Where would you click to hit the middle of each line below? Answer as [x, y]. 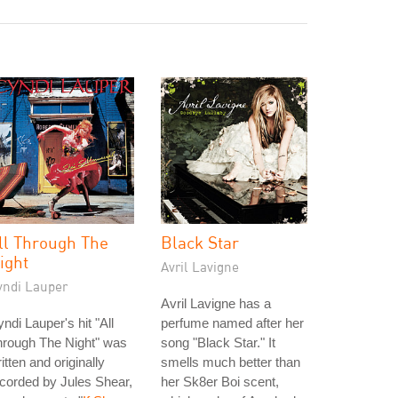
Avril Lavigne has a [216, 303]
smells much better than [231, 362]
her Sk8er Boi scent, [220, 382]
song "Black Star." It [218, 342]
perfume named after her [232, 323]
